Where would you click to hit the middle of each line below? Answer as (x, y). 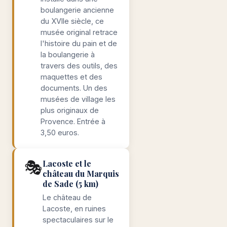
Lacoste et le (67, 163)
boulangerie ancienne (77, 10)
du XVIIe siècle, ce (72, 21)
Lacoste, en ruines (74, 209)
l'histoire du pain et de (79, 43)
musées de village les (78, 99)
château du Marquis (81, 174)
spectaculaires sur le (78, 220)
